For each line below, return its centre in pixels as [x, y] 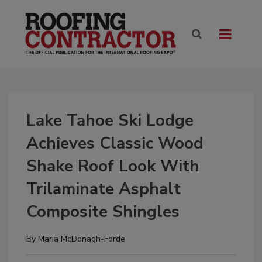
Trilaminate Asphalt [104, 189]
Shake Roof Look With [113, 166]
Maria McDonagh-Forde [82, 239]
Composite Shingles [103, 212]
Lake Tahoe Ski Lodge [110, 121]
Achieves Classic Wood [115, 144]
